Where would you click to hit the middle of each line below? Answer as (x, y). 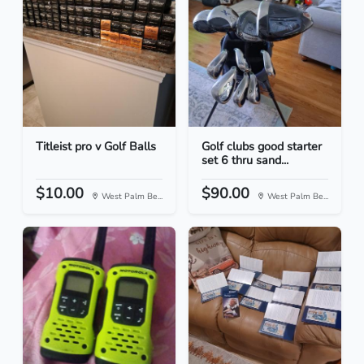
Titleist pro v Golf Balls (96, 147)
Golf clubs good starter (262, 147)
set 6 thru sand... (245, 160)
